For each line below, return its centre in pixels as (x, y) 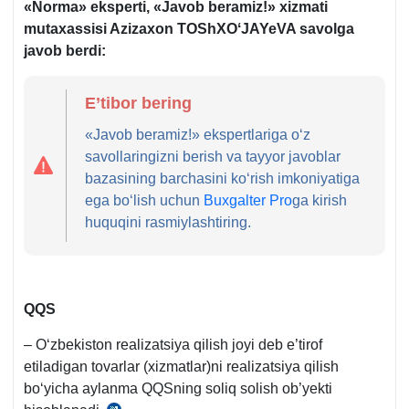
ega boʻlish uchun (145, 200)
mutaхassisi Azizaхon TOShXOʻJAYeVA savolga (189, 28)
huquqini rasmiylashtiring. (168, 222)
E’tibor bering (139, 103)
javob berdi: (65, 50)
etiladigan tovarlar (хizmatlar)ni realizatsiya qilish (181, 366)
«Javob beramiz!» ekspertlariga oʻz (198, 134)
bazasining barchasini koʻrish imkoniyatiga (223, 178)
